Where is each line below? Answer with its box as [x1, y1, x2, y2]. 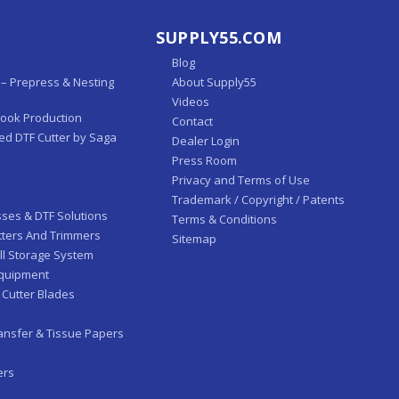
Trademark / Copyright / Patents [171, 191, 345, 208]
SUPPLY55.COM [155, 26, 281, 48]
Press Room [171, 151, 237, 168]
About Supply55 [171, 73, 256, 90]
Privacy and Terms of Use [171, 171, 310, 188]
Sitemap [171, 230, 216, 247]
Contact [171, 112, 213, 129]
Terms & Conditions [171, 210, 277, 227]
